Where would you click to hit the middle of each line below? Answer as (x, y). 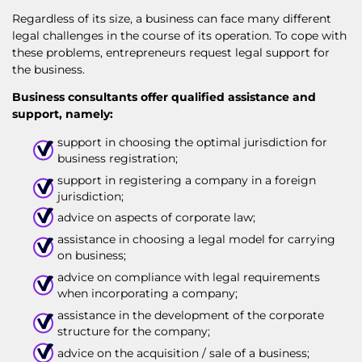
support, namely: (63, 114)
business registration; (117, 158)
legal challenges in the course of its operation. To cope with (179, 35)
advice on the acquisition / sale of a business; (183, 353)
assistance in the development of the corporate (190, 315)
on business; (91, 256)
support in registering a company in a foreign (186, 180)
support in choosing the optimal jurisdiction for (192, 142)
